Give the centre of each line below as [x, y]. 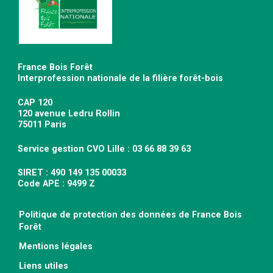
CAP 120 [35, 102]
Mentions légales [56, 246]
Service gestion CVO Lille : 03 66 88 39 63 [105, 149]
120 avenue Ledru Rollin [69, 113]
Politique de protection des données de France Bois [130, 214]
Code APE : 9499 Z [57, 184]
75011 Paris [42, 124]
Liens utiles [44, 266]
